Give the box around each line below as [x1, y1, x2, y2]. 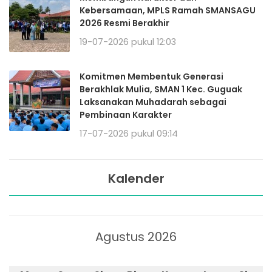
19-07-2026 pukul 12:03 [80, 35, 176, 48]
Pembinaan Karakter [80, 108, 172, 121]
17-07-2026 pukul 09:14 [80, 127, 178, 140]
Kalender [107, 169, 165, 187]
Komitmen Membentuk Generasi [80, 70, 223, 83]
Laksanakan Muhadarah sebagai [80, 95, 226, 108]
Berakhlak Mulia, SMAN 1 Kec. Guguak [80, 83, 242, 95]
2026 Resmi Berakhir [80, 16, 169, 29]
